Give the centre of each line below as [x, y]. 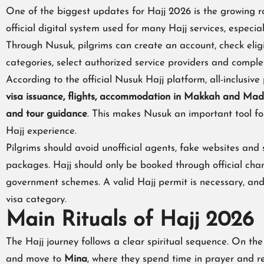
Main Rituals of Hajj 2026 [130, 221]
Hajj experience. [41, 131]
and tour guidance [47, 114]
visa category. [36, 200]
